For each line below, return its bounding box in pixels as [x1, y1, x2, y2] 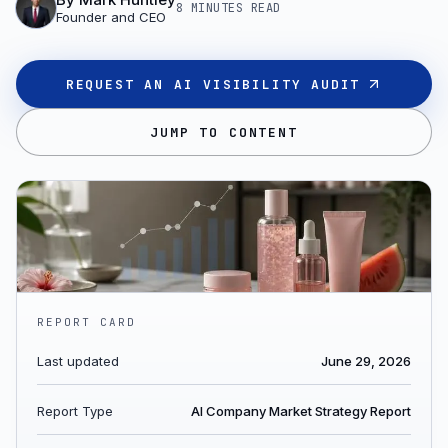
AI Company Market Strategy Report [191, 403, 411, 419]
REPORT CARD [37, 315, 136, 329]
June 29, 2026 [321, 353, 411, 369]
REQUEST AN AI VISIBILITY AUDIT [65, 75, 361, 93]
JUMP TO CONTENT [150, 123, 298, 141]
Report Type [37, 403, 113, 419]
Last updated [37, 353, 119, 369]
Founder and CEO [56, 9, 166, 25]
